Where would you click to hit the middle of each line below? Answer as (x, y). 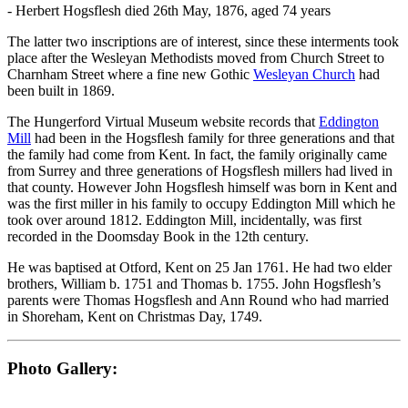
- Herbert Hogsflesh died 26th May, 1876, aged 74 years (169, 11)
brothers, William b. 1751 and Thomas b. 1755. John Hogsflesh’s (194, 284)
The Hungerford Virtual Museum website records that (163, 122)
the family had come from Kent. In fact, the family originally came (197, 155)
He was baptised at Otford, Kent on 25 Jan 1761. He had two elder (199, 268)
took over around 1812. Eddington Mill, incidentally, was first (184, 220)
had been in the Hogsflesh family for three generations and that (213, 138)
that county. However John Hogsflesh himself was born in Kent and (202, 188)
